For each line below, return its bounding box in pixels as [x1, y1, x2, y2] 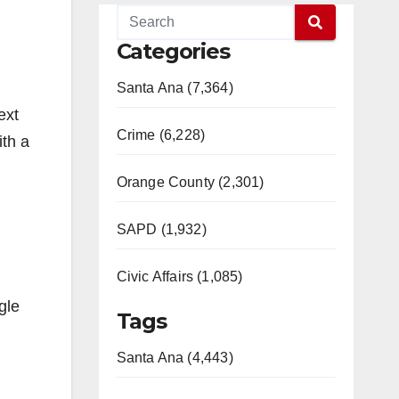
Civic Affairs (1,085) [116, 269, 243, 284]
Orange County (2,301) [116, 175, 265, 190]
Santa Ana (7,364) [116, 80, 233, 95]
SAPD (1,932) [116, 222, 207, 237]
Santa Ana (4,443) [116, 350, 233, 365]
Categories [116, 38, 230, 64]
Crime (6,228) [116, 127, 206, 142]
